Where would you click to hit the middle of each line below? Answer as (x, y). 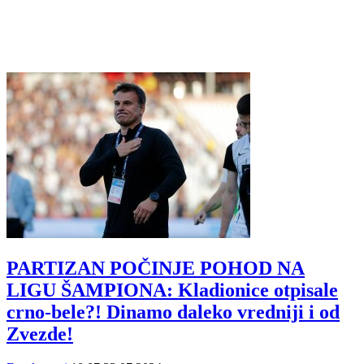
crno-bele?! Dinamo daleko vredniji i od (173, 312)
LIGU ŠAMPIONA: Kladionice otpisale (172, 290)
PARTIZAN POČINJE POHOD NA (156, 268)
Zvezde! (40, 334)
